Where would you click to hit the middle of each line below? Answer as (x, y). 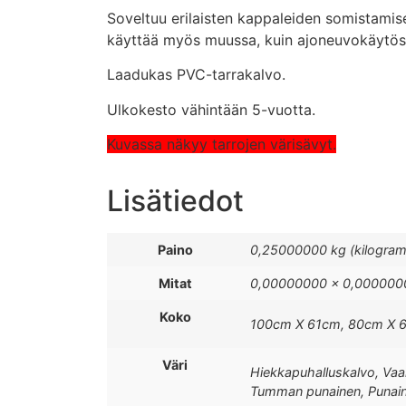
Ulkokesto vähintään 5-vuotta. (211, 109)
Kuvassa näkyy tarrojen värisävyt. (222, 145)
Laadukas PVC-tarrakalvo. (196, 75)
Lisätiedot (175, 201)
